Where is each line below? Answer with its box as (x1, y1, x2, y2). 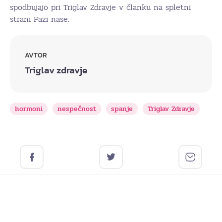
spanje (111, 103, 133, 114)
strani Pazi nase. (10, 12, 69, 25)
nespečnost (57, 103, 96, 114)
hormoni (15, 103, 43, 114)
